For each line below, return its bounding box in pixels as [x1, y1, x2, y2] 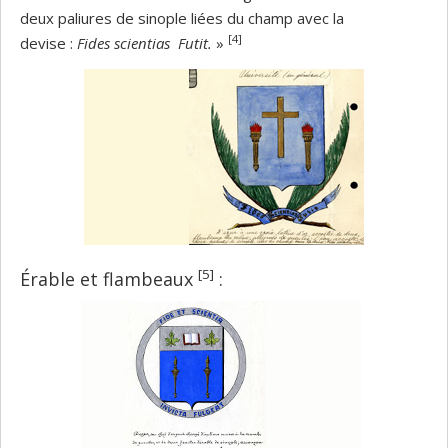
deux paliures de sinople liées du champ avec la [20, 8, 344, 28]
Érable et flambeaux [20, 266, 198, 291]
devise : [20, 33, 77, 53]
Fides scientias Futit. [77, 33, 216, 53]
